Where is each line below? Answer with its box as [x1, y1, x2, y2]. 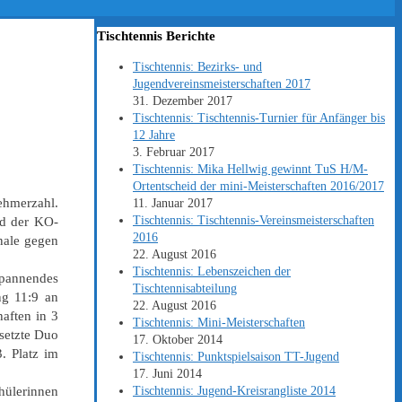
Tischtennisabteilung [133, 282, 237, 296]
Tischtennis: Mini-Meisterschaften [133, 316, 305, 330]
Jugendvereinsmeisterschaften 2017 [133, 77, 310, 92]
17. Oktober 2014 [133, 333, 223, 347]
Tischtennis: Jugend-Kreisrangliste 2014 [133, 384, 336, 398]
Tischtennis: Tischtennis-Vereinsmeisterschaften [133, 214, 374, 228]
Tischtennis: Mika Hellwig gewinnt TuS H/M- [133, 162, 368, 177]
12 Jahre [133, 128, 175, 143]
